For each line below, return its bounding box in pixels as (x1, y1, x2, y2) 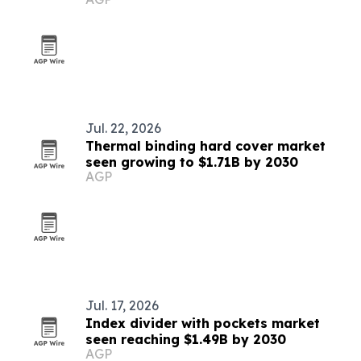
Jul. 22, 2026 (85, 120, 161, 136)
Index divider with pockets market (85, 315, 320, 331)
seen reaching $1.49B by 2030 (85, 331, 286, 347)
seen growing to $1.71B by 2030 (85, 154, 298, 170)
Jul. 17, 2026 (85, 297, 159, 313)
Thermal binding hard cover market (85, 138, 326, 154)
